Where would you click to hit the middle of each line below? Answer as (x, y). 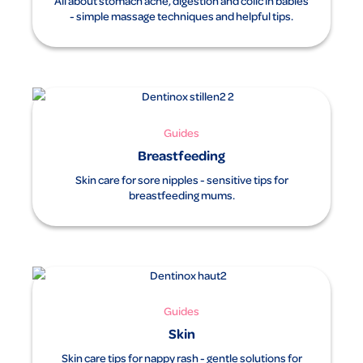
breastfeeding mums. (181, 194)
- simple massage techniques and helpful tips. (181, 15)
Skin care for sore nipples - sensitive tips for (181, 179)
